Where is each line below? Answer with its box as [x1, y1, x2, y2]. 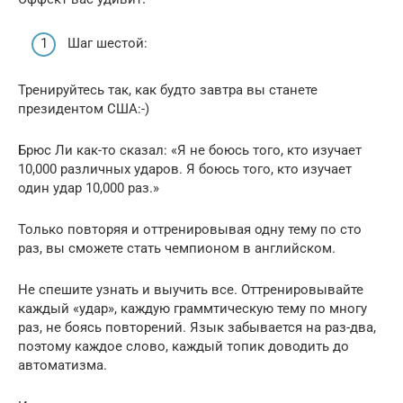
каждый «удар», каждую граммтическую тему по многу [18, 300, 367, 317]
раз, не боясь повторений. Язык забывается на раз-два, [18, 318, 376, 336]
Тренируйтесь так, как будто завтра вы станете [18, 81, 318, 98]
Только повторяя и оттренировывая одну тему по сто [18, 220, 362, 237]
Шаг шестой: [67, 34, 148, 51]
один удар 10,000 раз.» [18, 179, 159, 196]
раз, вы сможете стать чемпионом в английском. [18, 239, 336, 256]
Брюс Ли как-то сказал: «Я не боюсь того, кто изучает [18, 141, 362, 158]
